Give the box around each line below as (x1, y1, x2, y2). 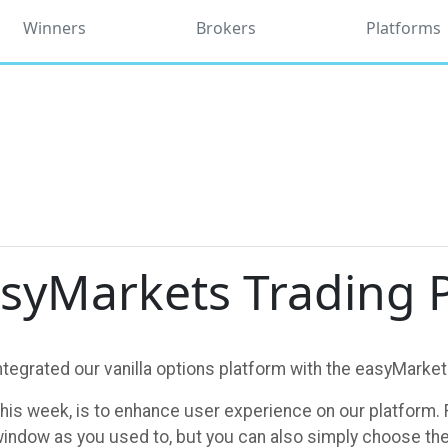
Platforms (366, 17, 442, 39)
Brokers (195, 17, 256, 39)
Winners (22, 17, 86, 39)
